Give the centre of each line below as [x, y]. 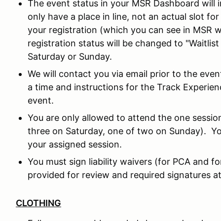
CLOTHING [38, 203]
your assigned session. [75, 144]
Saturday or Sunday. [70, 56]
